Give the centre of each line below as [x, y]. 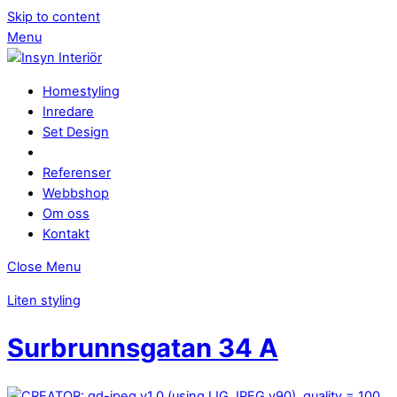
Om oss [66, 213]
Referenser [77, 172]
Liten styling [44, 300]
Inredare [68, 111]
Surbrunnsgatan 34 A [143, 348]
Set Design [76, 132]
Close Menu [44, 267]
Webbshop [76, 193]
